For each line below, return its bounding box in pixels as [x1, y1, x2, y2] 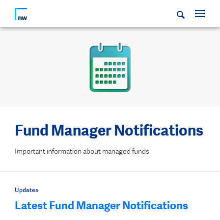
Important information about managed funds [15, 147, 149, 155]
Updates [15, 186, 38, 193]
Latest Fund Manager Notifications [15, 199, 188, 212]
